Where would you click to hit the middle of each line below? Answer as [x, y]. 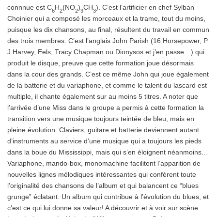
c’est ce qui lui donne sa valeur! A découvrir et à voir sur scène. [104, 208]
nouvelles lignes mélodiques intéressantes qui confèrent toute [102, 174]
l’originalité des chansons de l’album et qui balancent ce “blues [103, 185]
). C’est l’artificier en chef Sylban [145, 7]
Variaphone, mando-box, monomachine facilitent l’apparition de [104, 163]
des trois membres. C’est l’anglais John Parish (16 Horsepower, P [108, 40]
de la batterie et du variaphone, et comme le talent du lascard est [107, 85]
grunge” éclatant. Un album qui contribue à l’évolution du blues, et [108, 196]
